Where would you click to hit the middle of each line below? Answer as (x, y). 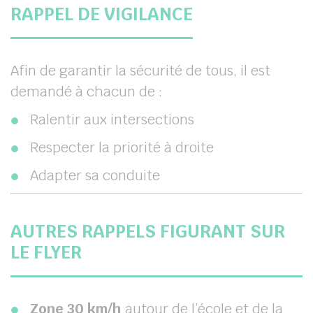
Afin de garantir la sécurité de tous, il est (140, 71)
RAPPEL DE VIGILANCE (102, 14)
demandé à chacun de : (87, 92)
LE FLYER (46, 252)
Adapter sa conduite (95, 175)
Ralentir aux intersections (112, 119)
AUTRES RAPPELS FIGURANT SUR (148, 231)
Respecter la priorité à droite (122, 147)
